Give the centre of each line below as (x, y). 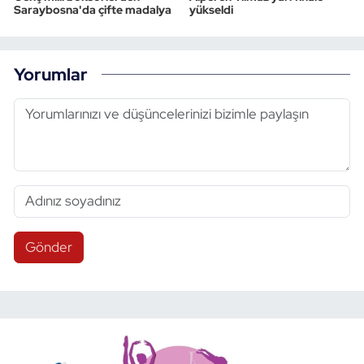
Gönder (48, 247)
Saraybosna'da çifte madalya (93, 9)
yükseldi (211, 9)
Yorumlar (51, 74)
